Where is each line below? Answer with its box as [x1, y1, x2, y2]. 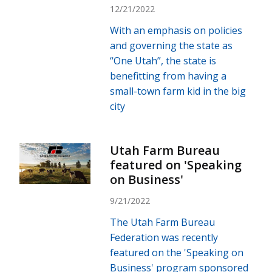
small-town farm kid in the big [110, 84, 246, 98]
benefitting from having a [110, 69, 227, 83]
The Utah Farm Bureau [110, 215, 216, 229]
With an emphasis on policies [110, 23, 243, 37]
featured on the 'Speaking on [110, 245, 244, 259]
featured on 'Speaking [110, 156, 242, 173]
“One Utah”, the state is [110, 53, 217, 67]
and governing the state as [110, 38, 233, 52]
